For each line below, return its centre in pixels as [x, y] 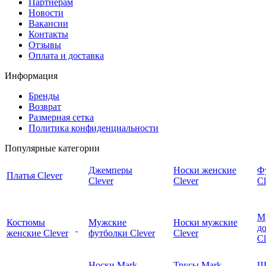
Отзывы [45, 45]
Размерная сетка [61, 118]
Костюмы [26, 223]
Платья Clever [34, 176]
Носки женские [205, 170]
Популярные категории [52, 148]
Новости [46, 13]
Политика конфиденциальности [94, 128]
